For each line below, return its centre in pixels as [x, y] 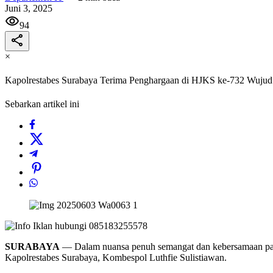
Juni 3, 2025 [29, 8]
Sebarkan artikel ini [42, 104]
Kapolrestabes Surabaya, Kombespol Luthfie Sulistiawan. [116, 258]
